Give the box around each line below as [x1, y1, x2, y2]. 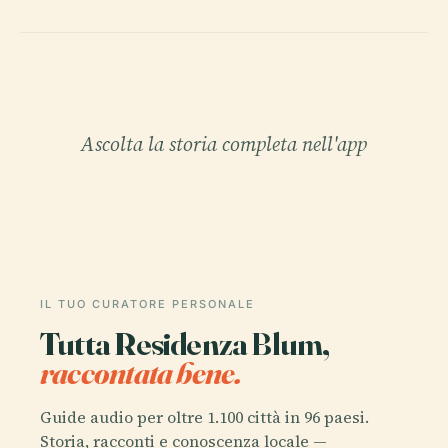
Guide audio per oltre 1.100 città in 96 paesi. [40, 405, 369, 428]
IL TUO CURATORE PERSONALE [40, 297, 255, 311]
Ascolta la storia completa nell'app [81, 130, 367, 158]
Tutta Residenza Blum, [40, 324, 330, 363]
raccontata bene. [40, 353, 242, 392]
